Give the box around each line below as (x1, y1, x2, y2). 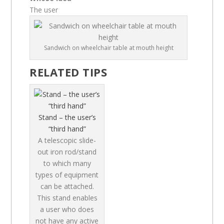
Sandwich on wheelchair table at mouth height (43, 43, 173, 52)
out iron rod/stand (37, 146, 97, 156)
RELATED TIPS (29, 64, 107, 79)
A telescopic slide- (38, 135, 96, 145)
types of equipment (35, 169, 99, 179)
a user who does (40, 204, 94, 214)
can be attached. (40, 181, 94, 191)
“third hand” (48, 123, 86, 133)
